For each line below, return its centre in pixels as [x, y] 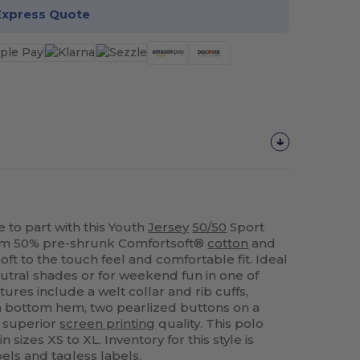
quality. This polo [210, 323]
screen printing [108, 323]
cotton [228, 243]
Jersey [169, 227]
